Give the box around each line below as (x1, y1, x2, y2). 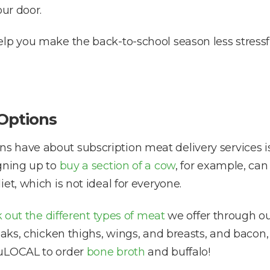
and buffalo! (145, 245, 210, 259)
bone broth (86, 245, 145, 259)
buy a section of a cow (59, 159, 175, 173)
